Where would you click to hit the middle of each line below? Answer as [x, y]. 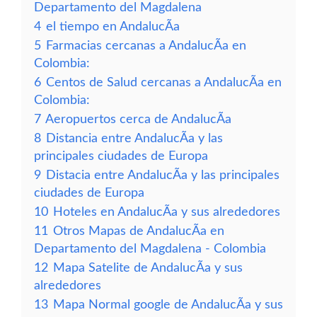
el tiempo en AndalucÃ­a [113, 27]
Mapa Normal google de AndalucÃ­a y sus [168, 305]
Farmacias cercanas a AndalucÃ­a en [146, 46]
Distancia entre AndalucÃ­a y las [134, 138]
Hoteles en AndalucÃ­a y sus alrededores [167, 212]
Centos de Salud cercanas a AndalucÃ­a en [164, 82]
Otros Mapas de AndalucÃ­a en [139, 231]
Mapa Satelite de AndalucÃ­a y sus [148, 268]
